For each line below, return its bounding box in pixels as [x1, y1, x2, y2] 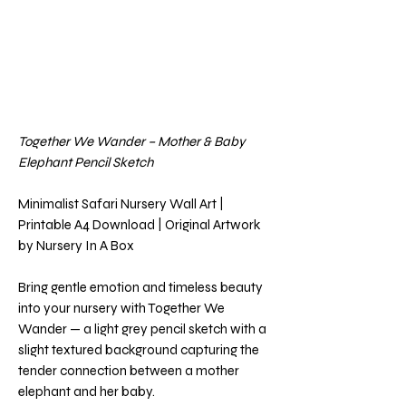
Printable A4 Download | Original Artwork [18, 217, 260, 233]
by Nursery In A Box [18, 237, 134, 254]
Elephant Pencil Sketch [18, 154, 153, 170]
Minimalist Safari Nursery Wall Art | [18, 196, 224, 212]
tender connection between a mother [18, 362, 239, 379]
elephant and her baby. [18, 383, 155, 400]
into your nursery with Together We [18, 300, 225, 316]
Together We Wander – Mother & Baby [18, 133, 246, 150]
